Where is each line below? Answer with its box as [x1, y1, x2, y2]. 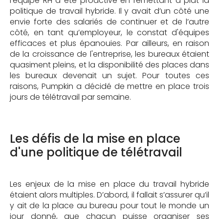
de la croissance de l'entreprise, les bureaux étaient [10, 48, 209, 60]
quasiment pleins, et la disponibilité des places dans [10, 59, 209, 70]
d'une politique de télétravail [10, 144, 182, 160]
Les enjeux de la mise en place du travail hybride [10, 178, 209, 190]
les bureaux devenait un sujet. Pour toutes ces [10, 69, 209, 81]
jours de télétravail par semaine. [10, 91, 131, 103]
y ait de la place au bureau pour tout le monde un [10, 199, 209, 211]
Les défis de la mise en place [10, 130, 180, 147]
